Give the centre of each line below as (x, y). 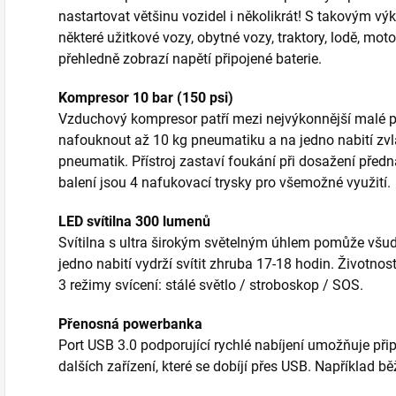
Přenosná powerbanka (130, 324)
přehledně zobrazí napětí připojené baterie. (190, 59)
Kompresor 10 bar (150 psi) (146, 98)
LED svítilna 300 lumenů (134, 222)
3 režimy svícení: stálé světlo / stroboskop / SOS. (211, 286)
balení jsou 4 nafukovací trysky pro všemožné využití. (225, 183)
